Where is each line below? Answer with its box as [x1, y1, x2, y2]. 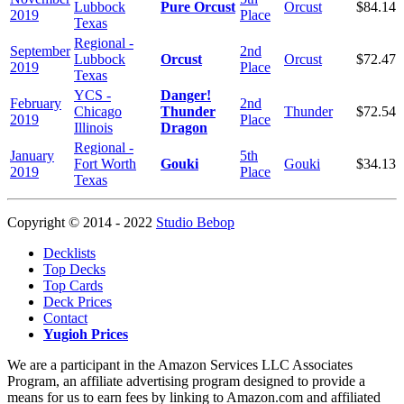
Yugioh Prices [43, 326, 128, 342]
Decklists [43, 244, 96, 261]
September [10, 42, 70, 59]
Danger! [161, 87, 211, 103]
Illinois [74, 119, 113, 135]
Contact [43, 309, 87, 326]
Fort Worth [74, 155, 136, 171]
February [10, 95, 61, 111]
